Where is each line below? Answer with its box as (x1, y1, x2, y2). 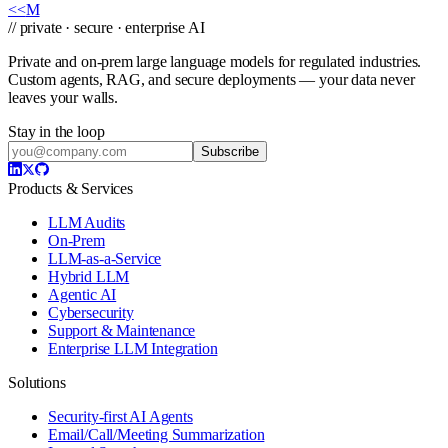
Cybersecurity (48, 303, 134, 321)
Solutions (8, 373, 66, 391)
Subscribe (201, 143, 259, 159)
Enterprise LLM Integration (48, 339, 218, 357)
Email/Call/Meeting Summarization (48, 425, 265, 443)
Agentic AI (48, 285, 117, 303)
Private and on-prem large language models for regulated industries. (8, 52, 422, 70)
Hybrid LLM (48, 267, 130, 285)
